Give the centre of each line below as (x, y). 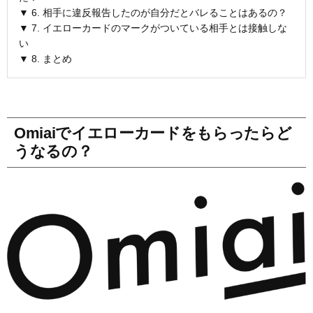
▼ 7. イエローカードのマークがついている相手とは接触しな (153, 28)
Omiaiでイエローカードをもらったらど (153, 133)
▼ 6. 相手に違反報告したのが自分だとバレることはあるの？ (153, 12)
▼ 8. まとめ (45, 58)
